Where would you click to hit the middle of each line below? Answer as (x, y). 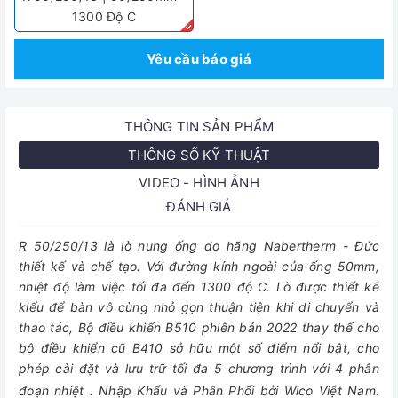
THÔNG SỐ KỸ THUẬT (199, 155)
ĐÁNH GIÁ (199, 207)
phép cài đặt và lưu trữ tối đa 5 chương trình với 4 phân (199, 368)
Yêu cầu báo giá (199, 59)
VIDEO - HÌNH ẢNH (199, 183)
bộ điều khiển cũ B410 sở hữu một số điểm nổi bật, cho (199, 348)
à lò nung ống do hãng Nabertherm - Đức (243, 246)
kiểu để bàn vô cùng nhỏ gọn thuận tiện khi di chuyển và (199, 307)
